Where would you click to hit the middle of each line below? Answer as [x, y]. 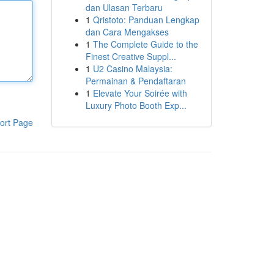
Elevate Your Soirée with [140, 93]
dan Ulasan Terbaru [124, 7]
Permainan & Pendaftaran [135, 81]
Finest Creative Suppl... [131, 56]
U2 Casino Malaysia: [132, 68]
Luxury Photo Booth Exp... [136, 105]
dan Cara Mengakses [127, 32]
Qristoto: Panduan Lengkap [146, 20]
